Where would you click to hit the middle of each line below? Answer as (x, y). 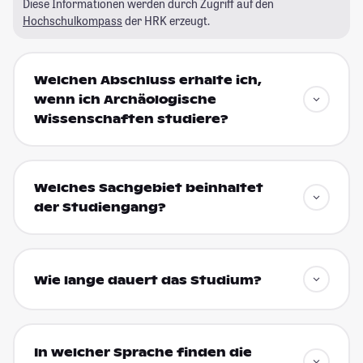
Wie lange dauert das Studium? (147, 280)
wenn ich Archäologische (125, 100)
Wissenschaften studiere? (131, 120)
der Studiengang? (100, 208)
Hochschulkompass (73, 20)
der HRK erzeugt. (166, 20)
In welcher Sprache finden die (143, 352)
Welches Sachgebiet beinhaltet (148, 188)
